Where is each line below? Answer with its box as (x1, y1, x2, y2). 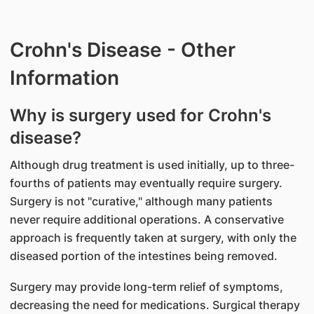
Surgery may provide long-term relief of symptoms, (9, 280, 283, 294)
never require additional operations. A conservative (9, 212, 284, 226)
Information (9, 66, 119, 90)
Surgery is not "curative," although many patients (9, 194, 273, 208)
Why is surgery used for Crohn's (9, 105, 271, 125)
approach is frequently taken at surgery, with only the (9, 231, 296, 245)
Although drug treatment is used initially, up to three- (9, 158, 294, 172)
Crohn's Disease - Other (9, 38, 235, 62)
